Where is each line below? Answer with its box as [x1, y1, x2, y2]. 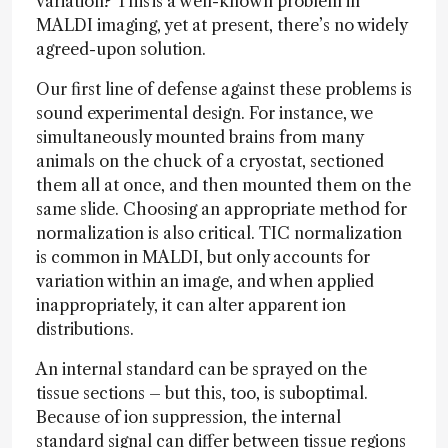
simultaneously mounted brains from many [36, 127, 363, 147]
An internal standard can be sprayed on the [36, 359, 367, 379]
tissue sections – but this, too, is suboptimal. [36, 383, 368, 403]
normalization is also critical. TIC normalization [36, 223, 402, 243]
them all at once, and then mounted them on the [36, 175, 411, 195]
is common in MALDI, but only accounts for [36, 247, 370, 267]
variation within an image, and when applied [36, 271, 374, 291]
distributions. [36, 319, 146, 339]
